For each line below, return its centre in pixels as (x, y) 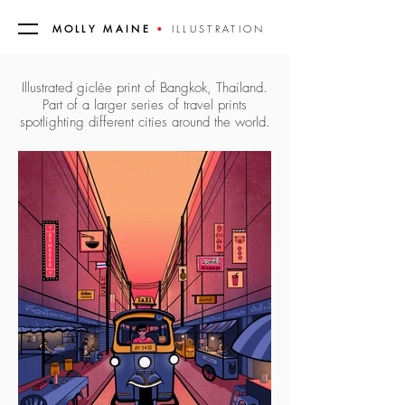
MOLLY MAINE (101, 28)
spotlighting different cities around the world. (145, 122)
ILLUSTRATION (218, 28)
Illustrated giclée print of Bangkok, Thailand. (145, 88)
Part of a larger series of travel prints (145, 105)
